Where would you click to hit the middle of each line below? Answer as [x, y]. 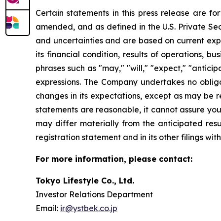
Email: [48, 208]
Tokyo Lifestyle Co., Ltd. [85, 181]
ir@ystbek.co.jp [89, 208]
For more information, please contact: [114, 159]
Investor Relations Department [94, 195]
